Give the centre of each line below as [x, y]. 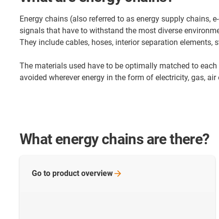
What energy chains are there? [115, 139]
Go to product [56, 173]
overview [97, 173]
